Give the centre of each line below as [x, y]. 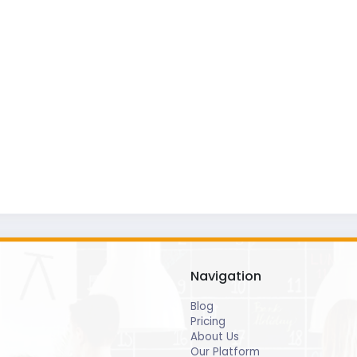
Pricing [208, 322]
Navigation [226, 276]
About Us [215, 337]
